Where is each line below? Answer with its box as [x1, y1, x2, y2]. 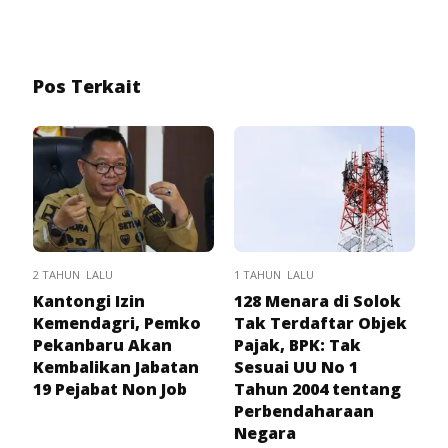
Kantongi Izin [33, 290, 145, 313]
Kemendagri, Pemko [33, 312, 201, 335]
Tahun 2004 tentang [234, 378, 401, 401]
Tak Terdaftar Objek [234, 312, 407, 335]
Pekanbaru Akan [33, 334, 172, 357]
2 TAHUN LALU [33, 267, 113, 283]
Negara [234, 422, 296, 445]
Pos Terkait [33, 74, 141, 99]
